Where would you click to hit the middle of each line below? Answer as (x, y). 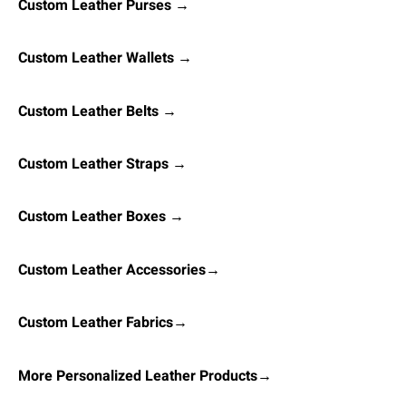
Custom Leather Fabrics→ (103, 323)
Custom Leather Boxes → (101, 217)
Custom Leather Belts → (97, 111)
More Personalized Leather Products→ (145, 376)
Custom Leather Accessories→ (119, 270)
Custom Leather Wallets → (105, 58)
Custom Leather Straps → (102, 164)
